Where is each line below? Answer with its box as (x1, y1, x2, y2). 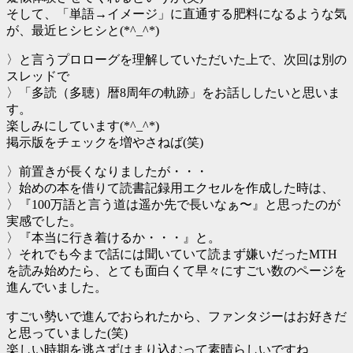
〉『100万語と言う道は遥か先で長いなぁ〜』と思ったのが (6, 198, 340, 212)
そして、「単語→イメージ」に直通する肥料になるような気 (6, 7, 347, 21)
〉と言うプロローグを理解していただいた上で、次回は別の (6, 53, 347, 67)
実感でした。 (6, 214, 82, 229)
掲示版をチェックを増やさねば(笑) (6, 136, 203, 150)
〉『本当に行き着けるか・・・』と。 (6, 231, 221, 245)
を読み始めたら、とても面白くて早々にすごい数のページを (6, 264, 347, 278)
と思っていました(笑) (6, 326, 128, 340)
